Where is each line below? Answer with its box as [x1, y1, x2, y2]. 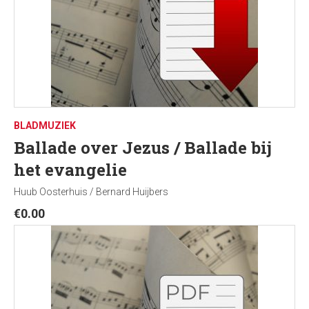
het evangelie [14, 159, 127, 181]
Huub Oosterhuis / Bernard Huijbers [14, 186, 168, 197]
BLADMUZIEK [14, 120, 76, 131]
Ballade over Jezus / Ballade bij [14, 137, 272, 159]
